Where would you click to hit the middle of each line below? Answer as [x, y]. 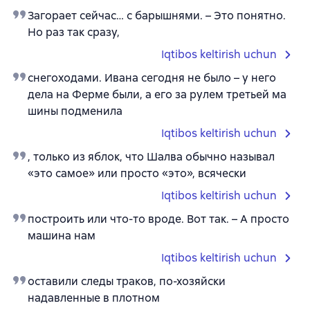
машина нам [62, 236]
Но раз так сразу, [74, 32]
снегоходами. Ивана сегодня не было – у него [152, 78]
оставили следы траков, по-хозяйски [127, 281]
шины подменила [75, 111]
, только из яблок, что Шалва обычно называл [151, 157]
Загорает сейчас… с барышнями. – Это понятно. [157, 16]
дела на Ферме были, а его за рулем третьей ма [157, 94]
